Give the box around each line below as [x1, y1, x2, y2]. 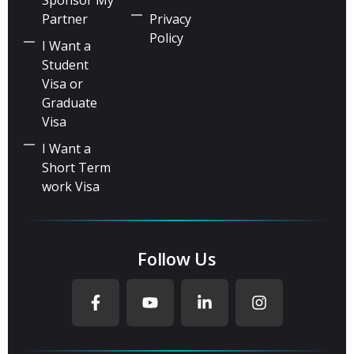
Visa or [41, 74, 83, 92]
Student [41, 55, 88, 73]
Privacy [149, 9, 191, 28]
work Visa [41, 177, 100, 195]
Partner [41, 9, 88, 28]
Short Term [41, 158, 111, 176]
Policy [149, 28, 183, 47]
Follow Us [137, 246, 217, 270]
